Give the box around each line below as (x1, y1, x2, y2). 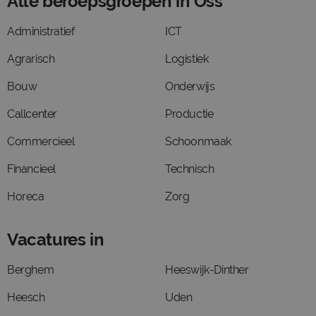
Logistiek (165, 52, 209, 66)
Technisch (165, 162, 214, 176)
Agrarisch (7, 52, 55, 66)
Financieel (7, 162, 56, 176)
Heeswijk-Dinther (165, 263, 249, 276)
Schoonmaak (165, 135, 231, 148)
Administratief (7, 25, 75, 38)
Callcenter (7, 107, 57, 121)
